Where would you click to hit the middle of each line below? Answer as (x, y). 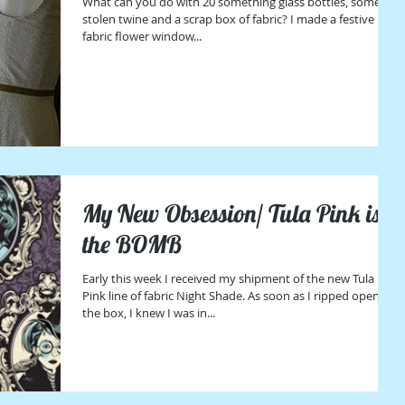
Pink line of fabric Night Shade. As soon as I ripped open (231, 295)
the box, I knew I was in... (149, 312)
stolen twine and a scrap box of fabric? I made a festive (186, 19)
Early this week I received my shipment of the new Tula (228, 278)
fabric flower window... (142, 37)
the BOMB (132, 244)
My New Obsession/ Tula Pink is (231, 213)
